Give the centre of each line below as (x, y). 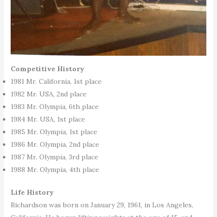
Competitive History (47, 69)
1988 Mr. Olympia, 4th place (55, 169)
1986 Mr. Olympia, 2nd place (55, 144)
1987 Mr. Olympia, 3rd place (54, 157)
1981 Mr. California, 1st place (56, 81)
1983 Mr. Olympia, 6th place (54, 106)
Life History (32, 192)
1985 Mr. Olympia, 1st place (54, 132)
